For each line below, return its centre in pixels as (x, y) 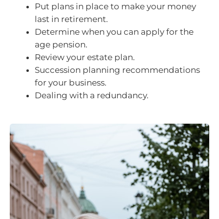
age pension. (61, 44)
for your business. (71, 82)
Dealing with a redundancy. (92, 95)
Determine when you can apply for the (114, 32)
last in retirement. (71, 19)
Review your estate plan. (85, 57)
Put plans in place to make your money (115, 6)
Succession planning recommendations (117, 70)
